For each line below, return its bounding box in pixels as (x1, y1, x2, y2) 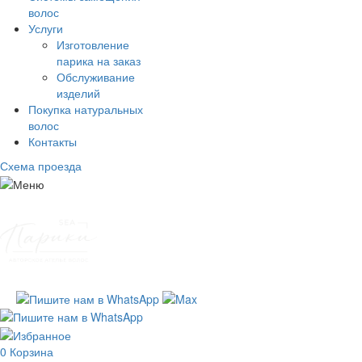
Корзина (10, 343, 53, 360)
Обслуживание (57, 69, 135, 86)
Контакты (28, 133, 77, 150)
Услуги (28, 20, 63, 37)
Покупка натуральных (28, 101, 143, 118)
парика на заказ (57, 53, 141, 69)
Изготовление (57, 36, 129, 53)
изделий (57, 85, 100, 102)
